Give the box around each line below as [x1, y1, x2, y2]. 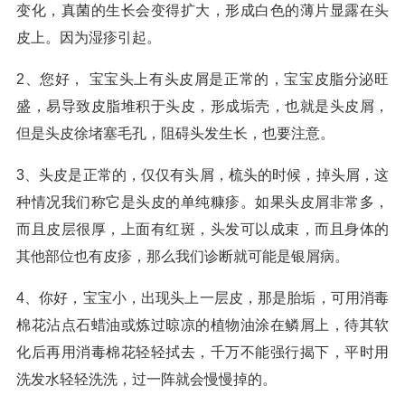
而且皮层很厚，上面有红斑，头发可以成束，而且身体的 [16, 221, 389, 237]
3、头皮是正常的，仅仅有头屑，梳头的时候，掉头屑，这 [16, 167, 389, 183]
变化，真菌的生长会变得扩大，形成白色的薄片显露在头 [16, 3, 389, 18]
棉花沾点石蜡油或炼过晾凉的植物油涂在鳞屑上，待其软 [16, 317, 389, 333]
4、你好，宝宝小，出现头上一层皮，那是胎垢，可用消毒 [16, 290, 389, 306]
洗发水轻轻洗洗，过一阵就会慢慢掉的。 [16, 372, 277, 387]
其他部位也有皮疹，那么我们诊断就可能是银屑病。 [16, 249, 349, 264]
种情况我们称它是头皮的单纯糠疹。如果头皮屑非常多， [16, 194, 389, 210]
